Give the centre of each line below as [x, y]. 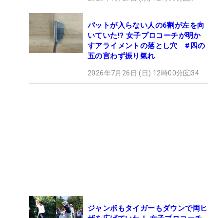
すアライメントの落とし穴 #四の [146, 45]
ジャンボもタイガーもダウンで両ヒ [148, 208]
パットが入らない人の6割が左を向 [146, 25]
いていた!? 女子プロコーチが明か [144, 35]
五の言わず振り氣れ [121, 56]
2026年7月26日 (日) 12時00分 [136, 73]
